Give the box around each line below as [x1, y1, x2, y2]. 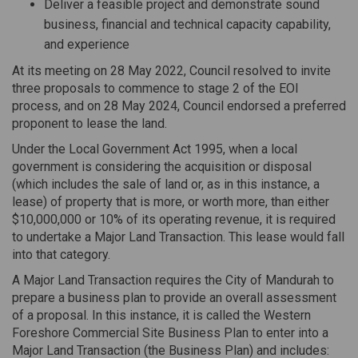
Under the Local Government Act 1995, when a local [12, 141, 297, 157]
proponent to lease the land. [12, 115, 167, 131]
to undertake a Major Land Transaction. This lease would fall [12, 229, 344, 245]
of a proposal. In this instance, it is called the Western [12, 307, 311, 323]
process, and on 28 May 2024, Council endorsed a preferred [12, 97, 346, 113]
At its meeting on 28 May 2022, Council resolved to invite [12, 62, 331, 78]
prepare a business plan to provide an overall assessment [12, 289, 336, 305]
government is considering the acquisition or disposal [12, 158, 312, 174]
